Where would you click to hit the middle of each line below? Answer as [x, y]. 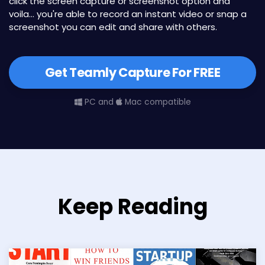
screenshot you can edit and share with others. [113, 27]
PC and [99, 102]
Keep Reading [132, 207]
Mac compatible [156, 102]
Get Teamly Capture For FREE [132, 73]
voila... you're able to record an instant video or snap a [128, 14]
